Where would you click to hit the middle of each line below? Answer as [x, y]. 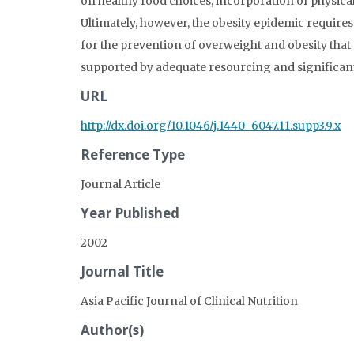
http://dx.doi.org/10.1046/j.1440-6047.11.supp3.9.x [211, 125]
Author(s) [112, 330]
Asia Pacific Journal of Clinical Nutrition [189, 301]
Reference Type [133, 154]
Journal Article [121, 184]
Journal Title [122, 271]
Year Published [130, 213]
